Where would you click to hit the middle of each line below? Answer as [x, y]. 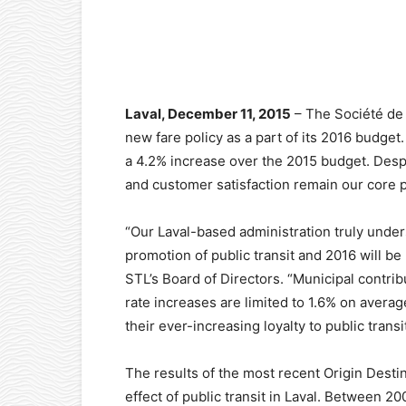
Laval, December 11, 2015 [208, 114]
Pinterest [378, 50]
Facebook [190, 50]
